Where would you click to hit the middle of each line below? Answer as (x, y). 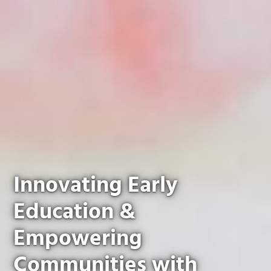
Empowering (78, 240)
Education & (75, 213)
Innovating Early (96, 186)
